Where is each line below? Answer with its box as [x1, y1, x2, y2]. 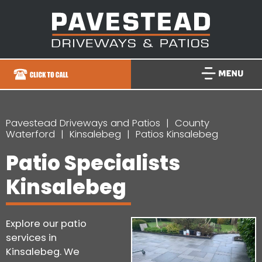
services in [6, 230, 57, 244]
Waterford [6, 127, 55, 141]
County [175, 116, 209, 130]
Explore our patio [6, 216, 87, 230]
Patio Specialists [6, 149, 180, 177]
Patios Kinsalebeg [136, 127, 218, 141]
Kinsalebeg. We [6, 244, 80, 258]
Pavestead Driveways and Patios [6, 116, 160, 130]
